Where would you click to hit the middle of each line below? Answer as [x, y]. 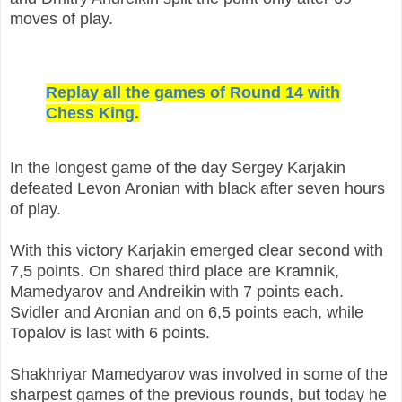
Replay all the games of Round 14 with [193, 92]
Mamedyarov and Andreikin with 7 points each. [177, 292]
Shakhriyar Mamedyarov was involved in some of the [199, 375]
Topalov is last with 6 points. [110, 333]
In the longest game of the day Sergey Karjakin [178, 168]
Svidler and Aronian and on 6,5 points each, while [187, 313]
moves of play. [61, 18]
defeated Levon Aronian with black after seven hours [197, 189]
